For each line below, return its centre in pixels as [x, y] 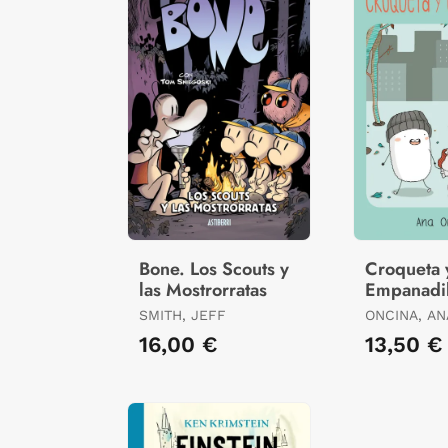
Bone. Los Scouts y [214, 269]
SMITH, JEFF [182, 315]
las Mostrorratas [203, 290]
